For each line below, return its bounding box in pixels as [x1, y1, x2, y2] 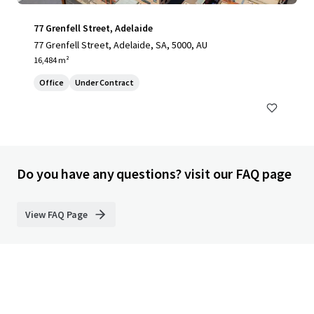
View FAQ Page [25, 208, 88, 221]
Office [39, 77, 64, 88]
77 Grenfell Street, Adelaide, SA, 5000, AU [34, 39, 207, 51]
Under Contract [75, 77, 134, 88]
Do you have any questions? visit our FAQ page [17, 165, 292, 182]
